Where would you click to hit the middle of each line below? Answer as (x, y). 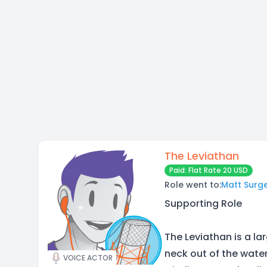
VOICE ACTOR (88, 258)
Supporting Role (203, 204)
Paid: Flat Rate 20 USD (209, 170)
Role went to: (193, 185)
